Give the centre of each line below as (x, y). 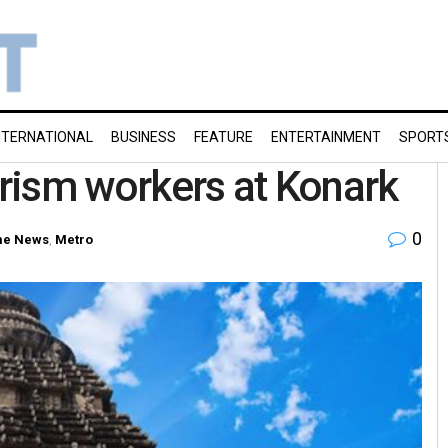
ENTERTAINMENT (326, 137)
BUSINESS (143, 137)
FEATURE (223, 137)
